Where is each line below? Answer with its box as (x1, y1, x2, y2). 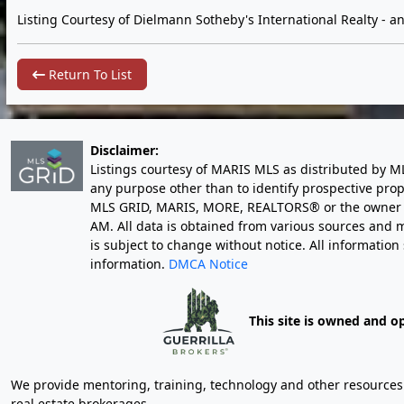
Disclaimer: (90, 141, 159, 159)
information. (90, 254, 169, 272)
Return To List (45, 65, 132, 83)
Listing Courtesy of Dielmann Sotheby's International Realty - (17, 10, 390, 28)
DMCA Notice (169, 254, 248, 272)
